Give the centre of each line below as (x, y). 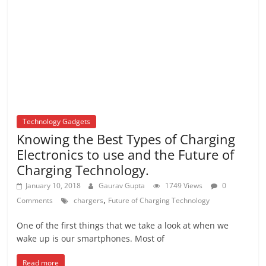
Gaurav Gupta (122, 185)
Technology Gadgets (57, 121)
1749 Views (184, 185)
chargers (89, 200)
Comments (35, 200)
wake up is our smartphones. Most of (91, 238)
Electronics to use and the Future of (126, 154)
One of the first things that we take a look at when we (123, 225)
